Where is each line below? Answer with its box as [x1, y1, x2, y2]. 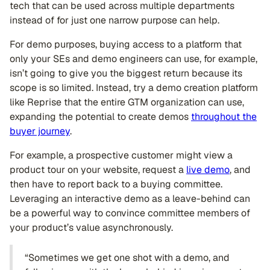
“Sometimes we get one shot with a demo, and [25, 251, 230, 264]
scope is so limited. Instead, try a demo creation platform [10, 81, 258, 94]
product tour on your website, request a [10, 163, 186, 176]
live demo [186, 163, 230, 176]
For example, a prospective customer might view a [10, 149, 233, 162]
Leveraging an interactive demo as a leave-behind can [10, 192, 250, 205]
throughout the [191, 110, 257, 123]
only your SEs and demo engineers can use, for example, [10, 52, 257, 65]
